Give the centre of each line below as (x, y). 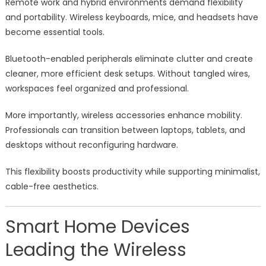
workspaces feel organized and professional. (97, 89)
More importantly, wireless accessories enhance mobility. (123, 115)
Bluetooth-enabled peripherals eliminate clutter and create (129, 59)
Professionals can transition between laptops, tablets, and (125, 130)
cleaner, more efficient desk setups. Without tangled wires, (127, 74)
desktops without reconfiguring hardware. (91, 145)
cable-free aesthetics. (52, 187)
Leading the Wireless (96, 250)
